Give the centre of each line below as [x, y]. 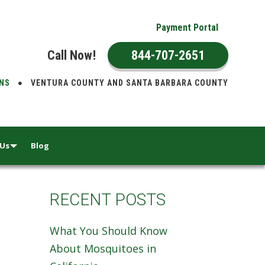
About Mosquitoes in [103, 248]
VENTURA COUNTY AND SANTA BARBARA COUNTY [128, 83]
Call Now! [72, 55]
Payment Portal [187, 28]
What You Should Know [109, 231]
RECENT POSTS [108, 200]
